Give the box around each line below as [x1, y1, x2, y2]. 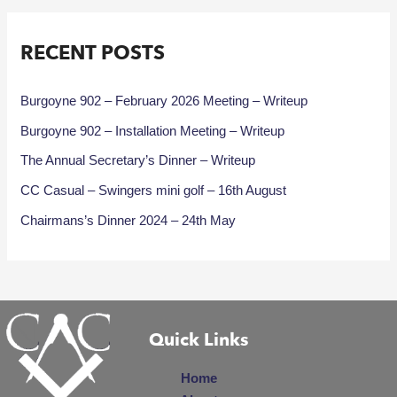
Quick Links [149, 327, 248, 352]
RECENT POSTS [20, 39, 166, 66]
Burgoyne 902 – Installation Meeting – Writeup [20, 122, 285, 138]
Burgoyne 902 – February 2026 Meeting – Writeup [20, 92, 308, 108]
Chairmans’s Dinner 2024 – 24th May [20, 212, 237, 228]
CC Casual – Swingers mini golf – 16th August [20, 183, 287, 198]
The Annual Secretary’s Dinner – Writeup [20, 152, 256, 168]
